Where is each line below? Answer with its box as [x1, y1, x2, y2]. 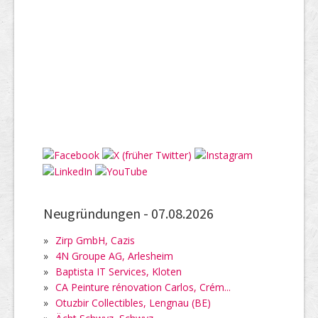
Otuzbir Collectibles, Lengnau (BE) [55, 295, 211, 309]
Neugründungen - [43, 204, 151, 222]
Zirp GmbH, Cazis [55, 233, 135, 247]
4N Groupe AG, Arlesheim [55, 248, 173, 263]
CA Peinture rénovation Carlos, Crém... [55, 280, 231, 294]
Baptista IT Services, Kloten [55, 264, 182, 278]
